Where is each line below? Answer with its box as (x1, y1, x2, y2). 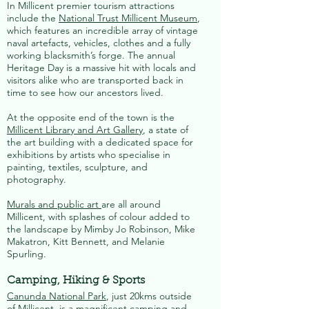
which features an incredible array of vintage (7, 24, 198, 37)
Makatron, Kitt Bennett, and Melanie (7, 235, 165, 248)
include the (7, 12, 59, 24)
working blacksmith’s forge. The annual (7, 49, 175, 61)
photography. (7, 173, 66, 186)
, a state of (143, 123, 188, 136)
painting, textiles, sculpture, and (7, 161, 148, 173)
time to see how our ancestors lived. (7, 86, 163, 99)
